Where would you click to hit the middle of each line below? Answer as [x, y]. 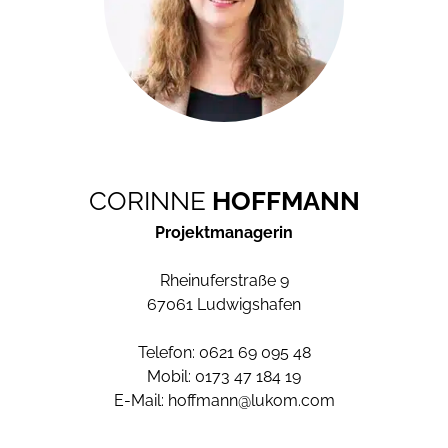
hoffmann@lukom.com [251, 400]
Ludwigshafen [249, 304]
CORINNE [147, 200]
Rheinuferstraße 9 [224, 280]
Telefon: [168, 352]
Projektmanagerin [224, 232]
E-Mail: [140, 400]
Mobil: [171, 376]
